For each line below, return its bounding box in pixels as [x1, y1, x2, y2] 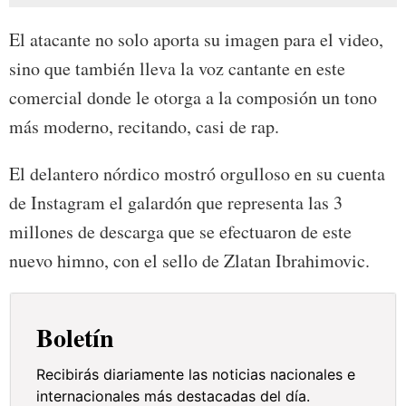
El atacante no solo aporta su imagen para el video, [9, 27, 383, 53]
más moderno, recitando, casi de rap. [9, 114, 279, 140]
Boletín [36, 319, 115, 357]
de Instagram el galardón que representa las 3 [9, 190, 343, 216]
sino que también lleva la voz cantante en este [9, 56, 345, 82]
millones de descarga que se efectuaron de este [9, 219, 352, 245]
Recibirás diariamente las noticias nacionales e [36, 365, 356, 384]
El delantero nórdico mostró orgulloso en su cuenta [9, 161, 385, 187]
